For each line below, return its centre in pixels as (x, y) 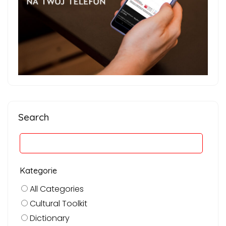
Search (34, 117)
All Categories (56, 189)
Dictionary (49, 218)
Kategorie (38, 170)
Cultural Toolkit (58, 203)
